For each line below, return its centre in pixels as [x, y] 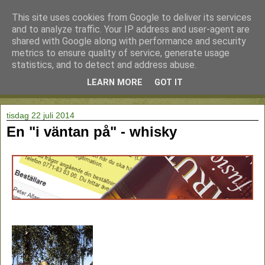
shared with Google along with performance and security [129, 41]
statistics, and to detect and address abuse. [104, 65]
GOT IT [169, 83]
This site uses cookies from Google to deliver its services [132, 17]
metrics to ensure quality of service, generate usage [121, 53]
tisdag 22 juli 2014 [41, 116]
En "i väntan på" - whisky [92, 132]
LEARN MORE [115, 83]
